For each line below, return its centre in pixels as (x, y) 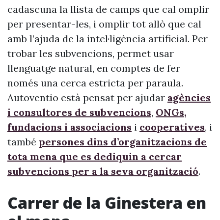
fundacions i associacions (69, 127)
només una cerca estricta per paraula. (95, 83)
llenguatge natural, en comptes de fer (94, 68)
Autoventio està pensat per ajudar (87, 97)
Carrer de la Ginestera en (107, 203)
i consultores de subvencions (79, 112)
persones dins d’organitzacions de (123, 142)
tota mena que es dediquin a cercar (95, 156)
